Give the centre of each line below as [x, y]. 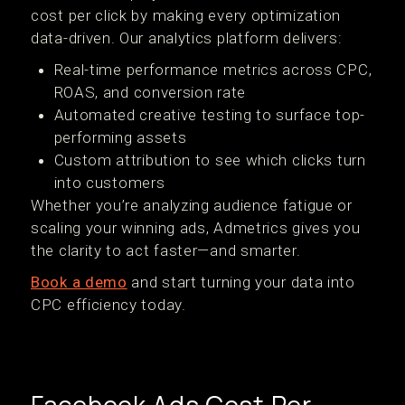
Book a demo [79, 282]
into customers [109, 183]
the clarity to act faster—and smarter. [166, 250]
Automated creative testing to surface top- [209, 115]
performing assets [120, 137]
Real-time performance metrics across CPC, [213, 70]
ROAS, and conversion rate [150, 92]
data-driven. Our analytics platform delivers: [187, 38]
